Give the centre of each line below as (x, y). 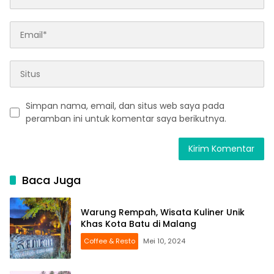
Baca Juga (51, 180)
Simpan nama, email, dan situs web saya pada (125, 106)
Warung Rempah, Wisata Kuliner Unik (163, 213)
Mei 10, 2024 (164, 241)
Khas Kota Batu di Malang (139, 224)
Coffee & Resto (109, 241)
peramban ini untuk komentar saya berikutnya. (126, 119)
